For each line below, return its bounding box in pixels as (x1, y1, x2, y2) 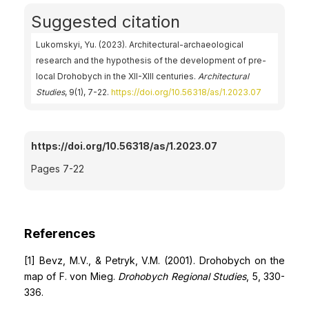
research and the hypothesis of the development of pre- (36, 55, 266, 66)
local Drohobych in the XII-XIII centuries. (36, 71, 198, 81)
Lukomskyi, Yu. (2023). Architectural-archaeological (36, 39, 243, 50)
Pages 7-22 (31, 163, 84, 175)
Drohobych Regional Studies (118, 270, 247, 282)
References (24, 226, 95, 241)
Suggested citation (31, 12, 180, 32)
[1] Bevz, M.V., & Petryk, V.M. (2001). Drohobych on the (24, 255, 285, 266)
